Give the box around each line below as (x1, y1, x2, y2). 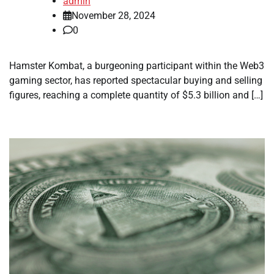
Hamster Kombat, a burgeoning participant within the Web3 (9, 60, 264, 72)
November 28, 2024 (72, 10, 155, 22)
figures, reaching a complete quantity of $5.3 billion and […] (9, 89, 263, 102)
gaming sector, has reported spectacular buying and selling (9, 75, 262, 87)
